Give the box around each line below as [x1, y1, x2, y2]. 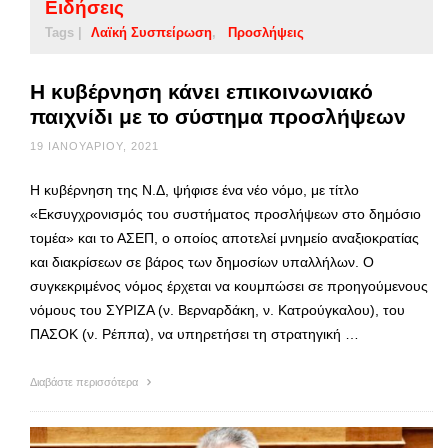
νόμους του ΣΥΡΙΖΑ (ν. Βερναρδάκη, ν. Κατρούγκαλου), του [30, 301, 405, 318]
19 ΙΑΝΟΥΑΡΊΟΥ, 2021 [30, 139, 159, 152]
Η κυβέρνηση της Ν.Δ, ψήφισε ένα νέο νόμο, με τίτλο [30, 181, 359, 198]
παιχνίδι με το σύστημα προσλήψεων [30, 104, 406, 128]
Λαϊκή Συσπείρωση [91, 24, 212, 40]
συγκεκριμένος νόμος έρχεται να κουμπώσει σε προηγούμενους [30, 277, 428, 294]
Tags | [45, 24, 82, 40]
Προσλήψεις [228, 24, 304, 40]
